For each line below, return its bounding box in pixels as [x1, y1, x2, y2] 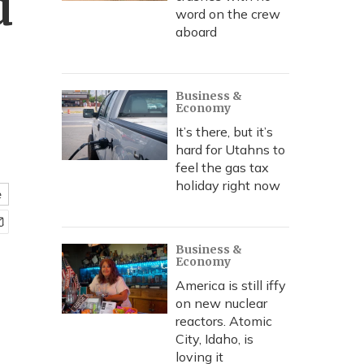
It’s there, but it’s [175, 123, 273, 140]
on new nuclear [175, 295, 267, 311]
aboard [175, 24, 217, 40]
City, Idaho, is [175, 331, 253, 347]
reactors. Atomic [175, 313, 272, 329]
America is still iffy [175, 277, 286, 293]
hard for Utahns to [175, 141, 285, 158]
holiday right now [175, 177, 280, 193]
